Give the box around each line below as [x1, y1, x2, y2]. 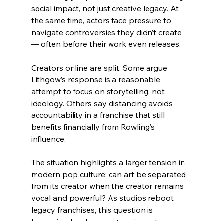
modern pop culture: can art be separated [31, 169, 188, 180]
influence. [31, 134, 66, 144]
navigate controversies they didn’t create [31, 27, 184, 37]
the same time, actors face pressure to [31, 15, 173, 26]
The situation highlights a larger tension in [31, 157, 187, 168]
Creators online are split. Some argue [31, 63, 169, 73]
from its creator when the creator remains [31, 181, 185, 191]
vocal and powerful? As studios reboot [31, 193, 176, 203]
